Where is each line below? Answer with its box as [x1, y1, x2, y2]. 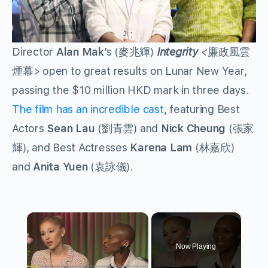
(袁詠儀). [87, 160, 133, 173]
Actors [12, 122, 47, 135]
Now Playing [176, 242, 216, 251]
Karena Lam [130, 141, 193, 154]
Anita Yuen [33, 160, 88, 173]
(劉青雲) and [95, 122, 161, 135]
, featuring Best [163, 103, 240, 116]
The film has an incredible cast [12, 103, 164, 116]
